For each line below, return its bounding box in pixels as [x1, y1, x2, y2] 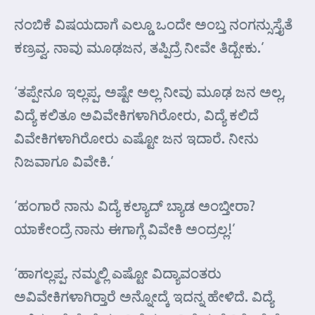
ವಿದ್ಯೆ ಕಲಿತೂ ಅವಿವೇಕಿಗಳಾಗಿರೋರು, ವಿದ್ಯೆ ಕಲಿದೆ [14, 105, 259, 124]
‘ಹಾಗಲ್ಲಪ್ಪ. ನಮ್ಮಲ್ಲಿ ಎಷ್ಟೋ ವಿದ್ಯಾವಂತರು [14, 264, 221, 282]
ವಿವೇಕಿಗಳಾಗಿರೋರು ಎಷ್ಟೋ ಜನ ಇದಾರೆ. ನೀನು [14, 129, 259, 147]
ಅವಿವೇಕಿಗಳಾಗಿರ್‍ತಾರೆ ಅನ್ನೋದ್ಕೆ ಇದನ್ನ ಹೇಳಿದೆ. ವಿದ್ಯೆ [14, 287, 274, 305]
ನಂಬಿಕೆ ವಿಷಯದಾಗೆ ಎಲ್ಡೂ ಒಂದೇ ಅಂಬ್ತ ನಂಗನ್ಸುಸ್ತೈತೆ [14, 15, 292, 33]
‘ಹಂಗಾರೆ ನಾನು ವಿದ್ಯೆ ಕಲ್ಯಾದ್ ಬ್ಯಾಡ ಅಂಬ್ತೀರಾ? [14, 196, 255, 214]
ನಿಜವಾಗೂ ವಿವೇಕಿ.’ [14, 152, 114, 170]
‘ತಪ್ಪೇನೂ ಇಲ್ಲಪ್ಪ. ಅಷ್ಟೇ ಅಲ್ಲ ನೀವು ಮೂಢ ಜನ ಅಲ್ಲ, [14, 82, 285, 101]
